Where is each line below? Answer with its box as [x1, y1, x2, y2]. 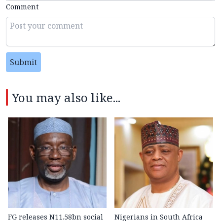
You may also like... [12, 89, 120, 106]
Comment [6, 1, 38, 11]
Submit [10, 56, 37, 68]
